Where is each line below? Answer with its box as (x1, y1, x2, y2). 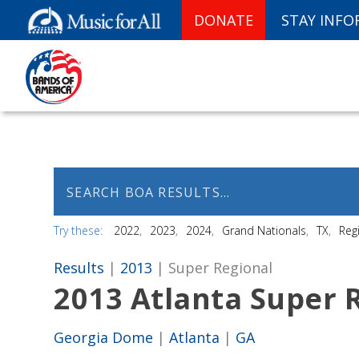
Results (54, 258, 105, 277)
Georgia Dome (54, 328, 154, 347)
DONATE (194, 10, 253, 30)
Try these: (54, 223, 107, 238)
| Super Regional (152, 258, 273, 277)
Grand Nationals (222, 223, 307, 238)
